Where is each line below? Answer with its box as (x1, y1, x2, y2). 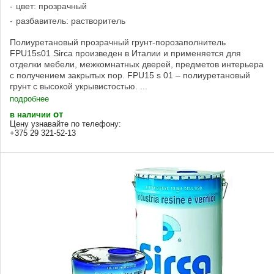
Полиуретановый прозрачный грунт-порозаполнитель (10, 37, 226, 47)
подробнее (10, 94, 49, 104)
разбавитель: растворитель (16, 15, 125, 26)
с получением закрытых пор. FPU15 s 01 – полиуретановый (10, 70, 250, 80)
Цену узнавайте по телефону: (10, 119, 121, 129)
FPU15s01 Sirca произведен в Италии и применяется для (10, 48, 241, 58)
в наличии (10, 110, 53, 120)
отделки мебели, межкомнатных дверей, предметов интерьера (10, 59, 264, 69)
